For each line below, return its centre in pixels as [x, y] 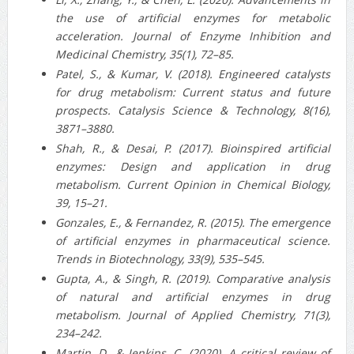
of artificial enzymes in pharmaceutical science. [193, 240]
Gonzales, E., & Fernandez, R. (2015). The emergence [193, 222]
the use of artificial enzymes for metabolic [193, 17]
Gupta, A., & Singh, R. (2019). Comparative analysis [193, 278]
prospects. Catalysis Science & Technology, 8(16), [193, 110]
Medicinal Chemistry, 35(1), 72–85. [144, 54]
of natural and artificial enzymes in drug [193, 296]
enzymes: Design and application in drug [193, 166]
